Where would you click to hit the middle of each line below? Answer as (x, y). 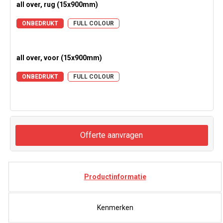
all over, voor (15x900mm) (59, 58)
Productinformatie (115, 177)
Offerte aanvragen (111, 135)
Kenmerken (115, 208)
